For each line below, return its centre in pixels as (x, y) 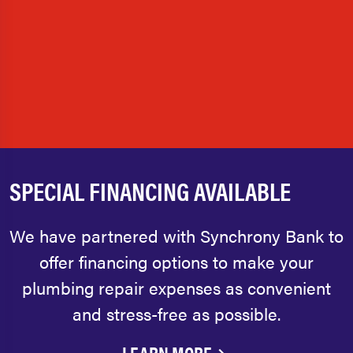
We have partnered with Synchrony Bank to (176, 236)
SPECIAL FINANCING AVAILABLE (150, 191)
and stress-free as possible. (176, 314)
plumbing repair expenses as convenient (176, 288)
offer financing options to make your (176, 262)
